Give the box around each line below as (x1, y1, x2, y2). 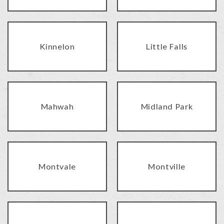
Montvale (38, 161, 76, 171)
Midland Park (140, 101, 193, 111)
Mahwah (40, 101, 74, 111)
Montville (148, 161, 185, 171)
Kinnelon (39, 41, 75, 51)
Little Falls (146, 41, 187, 51)
